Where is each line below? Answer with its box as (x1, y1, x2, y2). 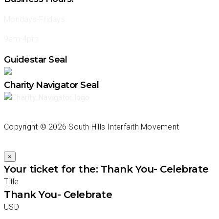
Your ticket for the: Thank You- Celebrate (4, 163, 209, 175)
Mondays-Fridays (4, 15, 65, 24)
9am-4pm (4, 34, 39, 44)
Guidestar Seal (4, 54, 67, 66)
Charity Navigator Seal (4, 80, 99, 91)
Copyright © (4, 122, 48, 132)
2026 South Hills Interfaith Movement (48, 122, 179, 132)
